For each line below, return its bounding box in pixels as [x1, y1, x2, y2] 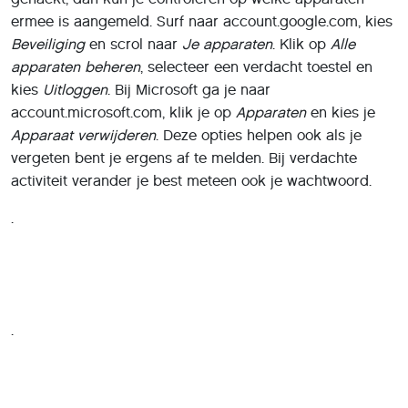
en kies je [311, 103, 375, 121]
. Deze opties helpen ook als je [156, 126, 362, 144]
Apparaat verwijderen [11, 126, 156, 144]
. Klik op [272, 35, 331, 53]
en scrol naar [85, 35, 182, 53]
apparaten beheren [11, 57, 140, 76]
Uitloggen [43, 80, 107, 98]
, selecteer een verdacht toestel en [140, 57, 372, 76]
